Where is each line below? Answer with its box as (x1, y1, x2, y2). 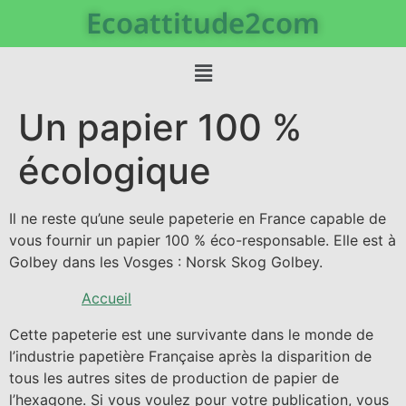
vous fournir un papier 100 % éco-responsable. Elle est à (9, 231, 396, 250)
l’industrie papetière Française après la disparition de (9, 347, 372, 366)
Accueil (82, 289, 131, 308)
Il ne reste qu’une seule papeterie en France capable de (9, 209, 386, 228)
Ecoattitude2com (86, 4, 320, 42)
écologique (18, 149, 211, 194)
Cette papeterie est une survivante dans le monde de (9, 325, 373, 344)
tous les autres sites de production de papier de (9, 369, 339, 388)
